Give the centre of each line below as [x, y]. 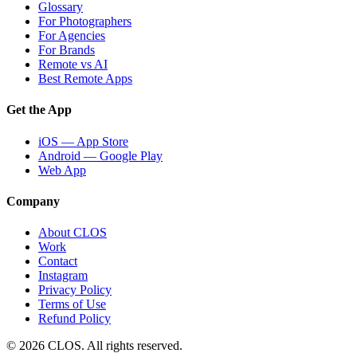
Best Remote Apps [85, 79]
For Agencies [72, 36]
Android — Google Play [100, 155]
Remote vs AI [73, 65]
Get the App [39, 110]
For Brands [67, 50]
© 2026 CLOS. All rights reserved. [94, 346]
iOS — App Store [83, 141]
